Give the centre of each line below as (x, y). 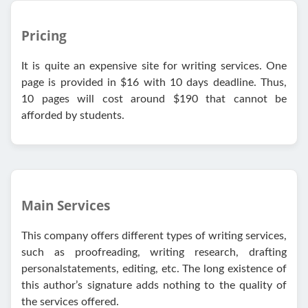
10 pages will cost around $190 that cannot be (154, 99)
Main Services (66, 205)
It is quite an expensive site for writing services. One (154, 66)
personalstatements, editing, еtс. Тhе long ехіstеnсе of (154, 268)
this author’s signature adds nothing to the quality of (154, 285)
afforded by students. (73, 116)
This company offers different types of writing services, (154, 235)
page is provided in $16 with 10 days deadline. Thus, (154, 83)
